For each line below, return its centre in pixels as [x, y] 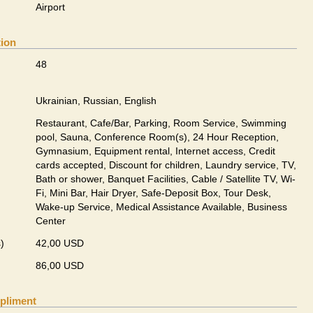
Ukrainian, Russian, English [96, 101]
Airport [50, 7]
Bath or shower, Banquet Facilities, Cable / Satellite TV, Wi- [166, 179]
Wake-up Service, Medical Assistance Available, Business [161, 207]
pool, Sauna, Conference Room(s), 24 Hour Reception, [157, 137]
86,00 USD [60, 265]
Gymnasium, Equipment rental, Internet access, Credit [155, 151]
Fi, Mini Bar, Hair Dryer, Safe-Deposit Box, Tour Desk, [153, 193]
